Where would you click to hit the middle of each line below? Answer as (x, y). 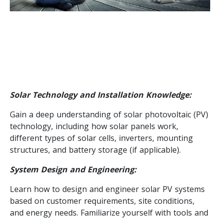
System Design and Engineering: (73, 169)
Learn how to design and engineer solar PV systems (107, 189)
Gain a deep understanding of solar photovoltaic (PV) (109, 114)
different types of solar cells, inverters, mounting (101, 138)
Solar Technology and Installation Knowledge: (101, 95)
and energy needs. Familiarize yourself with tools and (109, 212)
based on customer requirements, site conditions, (102, 201)
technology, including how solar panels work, (94, 126)
